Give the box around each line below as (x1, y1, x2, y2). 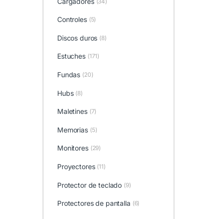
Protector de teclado (57, 180, 122, 189)
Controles (57, 15, 87, 24)
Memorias (57, 125, 88, 134)
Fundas (57, 70, 81, 79)
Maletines (57, 107, 88, 116)
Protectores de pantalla (57, 199, 131, 208)
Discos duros (57, 33, 98, 42)
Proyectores (57, 162, 95, 171)
